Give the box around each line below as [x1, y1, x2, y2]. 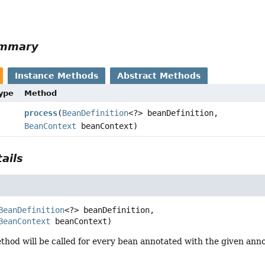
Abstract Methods [117, 70, 201, 80]
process [24, 108, 57, 118]
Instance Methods [15, 70, 99, 80]
